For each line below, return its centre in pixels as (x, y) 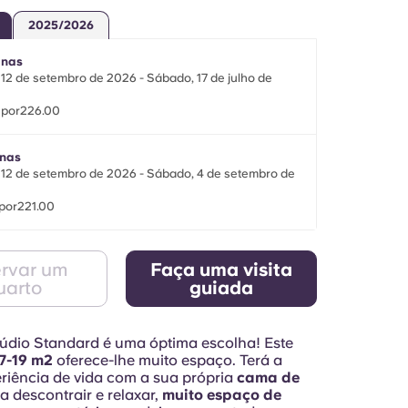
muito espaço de (221, 395)
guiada (222, 288)
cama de (266, 377)
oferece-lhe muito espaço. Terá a (167, 360)
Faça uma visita (222, 270)
